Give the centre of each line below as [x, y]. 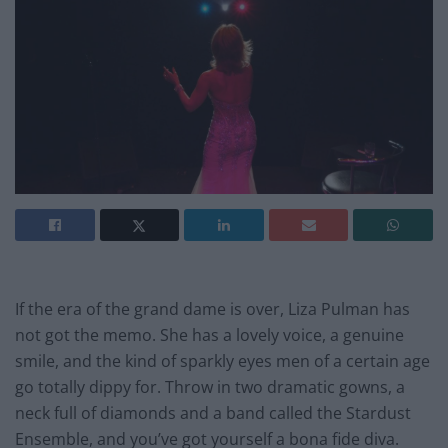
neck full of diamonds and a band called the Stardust [213, 412]
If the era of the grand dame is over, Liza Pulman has [212, 308]
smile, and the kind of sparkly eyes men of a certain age [222, 360]
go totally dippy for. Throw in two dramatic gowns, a [210, 386]
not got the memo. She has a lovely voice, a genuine [209, 334]
